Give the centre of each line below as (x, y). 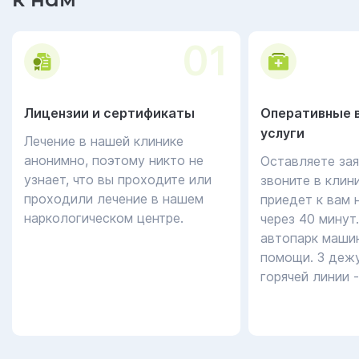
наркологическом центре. (104, 218)
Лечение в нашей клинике (104, 141)
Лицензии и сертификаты (109, 113)
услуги (282, 133)
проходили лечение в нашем (114, 199)
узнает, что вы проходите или (118, 179)
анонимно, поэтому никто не (114, 160)
